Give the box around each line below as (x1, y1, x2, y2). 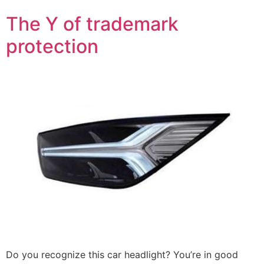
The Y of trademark (6, 12, 179, 35)
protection (6, 34, 98, 58)
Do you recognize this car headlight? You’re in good (6, 248, 238, 260)
